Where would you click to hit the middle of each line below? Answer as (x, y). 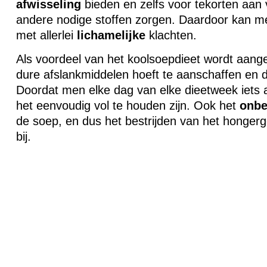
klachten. (171, 35)
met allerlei (46, 35)
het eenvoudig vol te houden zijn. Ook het (128, 105)
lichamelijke (111, 35)
